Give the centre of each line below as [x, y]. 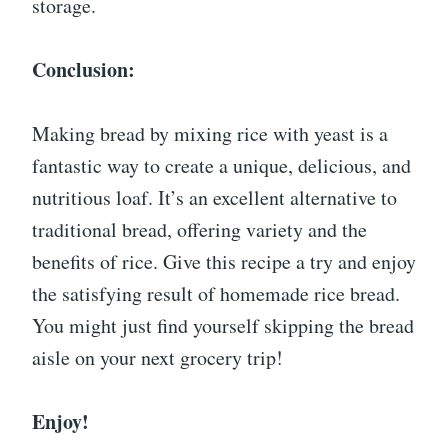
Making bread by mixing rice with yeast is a [210, 133]
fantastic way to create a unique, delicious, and [221, 165]
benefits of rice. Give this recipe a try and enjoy [224, 261]
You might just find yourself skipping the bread [223, 325]
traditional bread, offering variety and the [199, 229]
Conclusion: [83, 69]
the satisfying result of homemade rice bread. [216, 293]
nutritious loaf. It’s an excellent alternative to [214, 197]
